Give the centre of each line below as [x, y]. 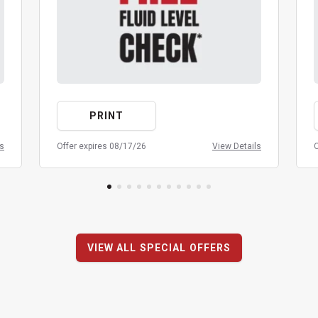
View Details [237, 147]
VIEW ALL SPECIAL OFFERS [159, 248]
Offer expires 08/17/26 [102, 147]
